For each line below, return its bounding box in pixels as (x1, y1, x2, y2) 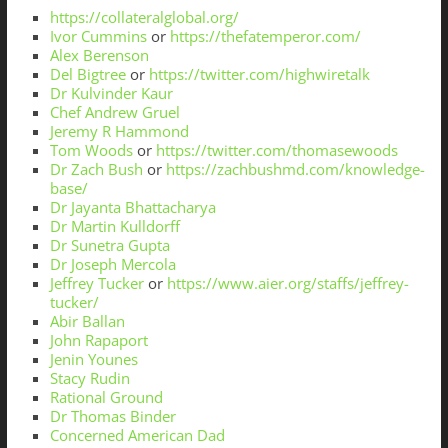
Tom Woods (49, 140, 133, 161)
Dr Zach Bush (49, 159, 143, 180)
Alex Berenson (49, 45, 149, 66)
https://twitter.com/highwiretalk (148, 64, 370, 85)
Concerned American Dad (49, 425, 225, 446)
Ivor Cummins (49, 26, 147, 47)
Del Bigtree (49, 64, 126, 85)
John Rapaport (49, 330, 148, 351)
